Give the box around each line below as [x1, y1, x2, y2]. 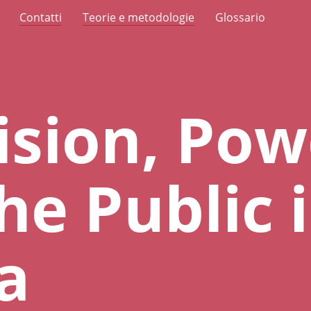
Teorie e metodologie [83, 10, 194, 25]
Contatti [19, 10, 62, 25]
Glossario [215, 10, 265, 25]
